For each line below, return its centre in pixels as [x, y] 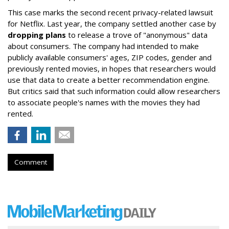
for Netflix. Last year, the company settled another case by [112, 24]
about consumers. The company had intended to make [103, 46]
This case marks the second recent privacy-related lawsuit [110, 12]
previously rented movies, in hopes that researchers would [112, 68]
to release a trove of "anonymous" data [137, 35]
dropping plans [37, 35]
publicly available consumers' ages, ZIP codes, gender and [110, 57]
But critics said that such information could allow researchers [114, 91]
